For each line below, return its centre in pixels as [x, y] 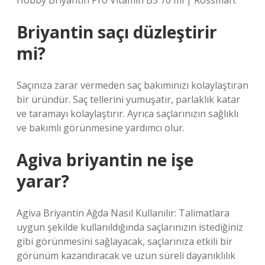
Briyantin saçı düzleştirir [117, 32]
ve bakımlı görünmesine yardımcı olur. [101, 128]
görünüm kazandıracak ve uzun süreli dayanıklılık [126, 256]
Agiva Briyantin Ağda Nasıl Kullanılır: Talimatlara [123, 213]
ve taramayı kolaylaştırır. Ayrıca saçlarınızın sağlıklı [127, 114]
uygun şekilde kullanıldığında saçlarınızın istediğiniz [130, 227]
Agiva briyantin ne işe [105, 160]
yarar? [43, 181]
